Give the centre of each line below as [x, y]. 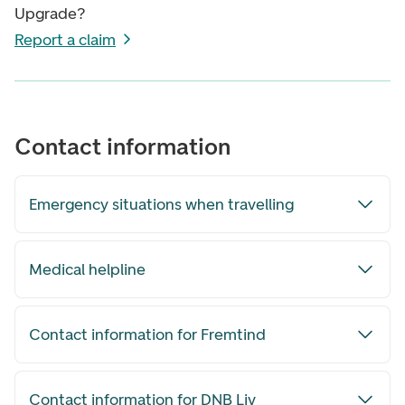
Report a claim [65, 40]
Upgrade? [50, 14]
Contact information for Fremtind [147, 335]
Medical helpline [87, 270]
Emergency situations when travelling [161, 205]
